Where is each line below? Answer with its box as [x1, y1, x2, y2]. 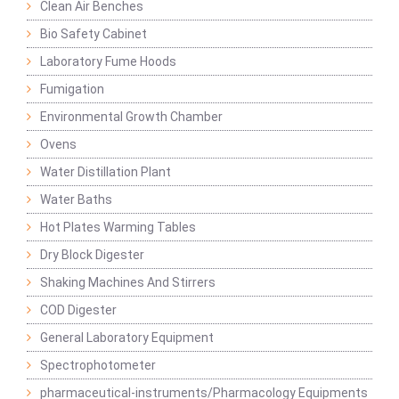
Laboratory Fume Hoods [40, 54, 176, 69]
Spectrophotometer [40, 358, 156, 373]
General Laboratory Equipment [40, 330, 214, 346]
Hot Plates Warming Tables [40, 220, 196, 235]
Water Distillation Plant [40, 165, 171, 180]
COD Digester [40, 303, 117, 318]
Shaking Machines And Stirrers [40, 275, 216, 290]
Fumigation [40, 82, 104, 97]
